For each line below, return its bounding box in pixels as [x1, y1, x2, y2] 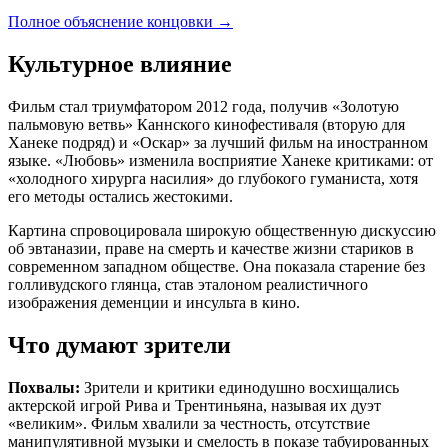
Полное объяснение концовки [8, 13, 217, 31]
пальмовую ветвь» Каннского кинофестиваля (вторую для [8, 116, 405, 134]
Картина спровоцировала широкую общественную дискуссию [8, 222, 436, 240]
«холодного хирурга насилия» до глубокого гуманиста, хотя [8, 170, 418, 188]
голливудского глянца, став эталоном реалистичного [8, 276, 368, 294]
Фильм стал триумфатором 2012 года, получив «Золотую [8, 98, 399, 116]
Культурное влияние [8, 51, 232, 78]
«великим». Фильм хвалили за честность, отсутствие [8, 414, 370, 432]
